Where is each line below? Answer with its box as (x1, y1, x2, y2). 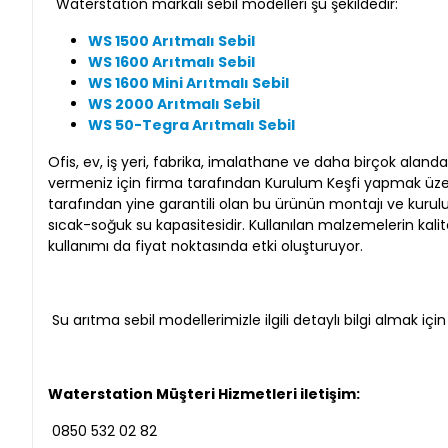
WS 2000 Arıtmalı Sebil (88, 93, 260, 114)
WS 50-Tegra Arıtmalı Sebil (88, 114, 295, 135)
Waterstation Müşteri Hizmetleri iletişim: (48, 383, 360, 404)
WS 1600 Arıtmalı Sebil (88, 51, 255, 72)
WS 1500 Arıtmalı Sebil (88, 30, 255, 51)
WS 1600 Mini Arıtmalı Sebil (88, 72, 289, 93)
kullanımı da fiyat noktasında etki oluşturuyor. (48, 235, 363, 256)
